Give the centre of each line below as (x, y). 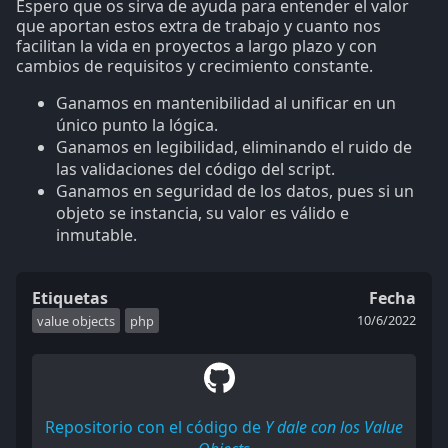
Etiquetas (70, 297)
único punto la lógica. (137, 124)
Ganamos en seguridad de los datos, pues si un (235, 190)
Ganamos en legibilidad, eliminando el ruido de (234, 146)
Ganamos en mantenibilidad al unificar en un (226, 102)
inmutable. (96, 234)
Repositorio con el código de (155, 426)
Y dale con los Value (334, 426)
